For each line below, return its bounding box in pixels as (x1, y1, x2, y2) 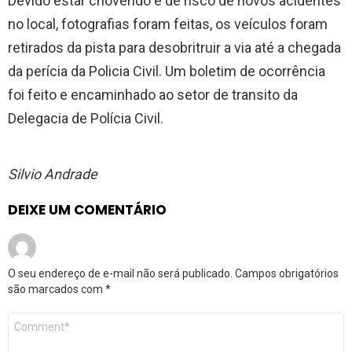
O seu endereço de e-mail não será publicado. (8, 267, 233, 280)
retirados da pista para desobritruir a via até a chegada (8, 39, 341, 57)
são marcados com (8, 283, 105, 296)
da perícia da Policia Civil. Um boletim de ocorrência (8, 63, 325, 80)
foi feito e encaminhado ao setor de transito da (8, 86, 298, 104)
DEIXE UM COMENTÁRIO (8, 200, 167, 220)
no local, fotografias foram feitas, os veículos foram (8, 16, 328, 33)
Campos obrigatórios (235, 267, 339, 280)
